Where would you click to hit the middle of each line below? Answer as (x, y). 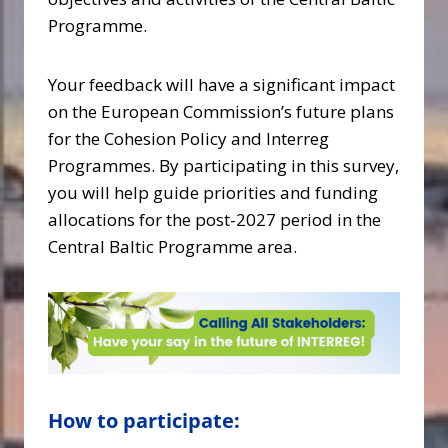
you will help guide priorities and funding (213, 192)
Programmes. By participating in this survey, (223, 165)
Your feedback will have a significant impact (221, 84)
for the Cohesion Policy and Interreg (188, 138)
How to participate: (144, 421)
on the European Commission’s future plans (221, 111)
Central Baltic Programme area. (172, 246)
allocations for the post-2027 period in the (214, 219)
